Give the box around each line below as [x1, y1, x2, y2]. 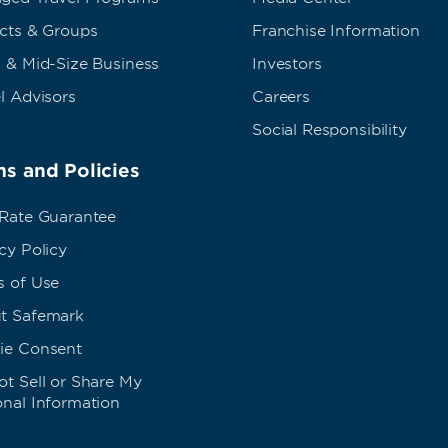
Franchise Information [252, 21, 420, 40]
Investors [252, 54, 322, 73]
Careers [252, 87, 310, 106]
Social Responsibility [252, 120, 407, 139]
